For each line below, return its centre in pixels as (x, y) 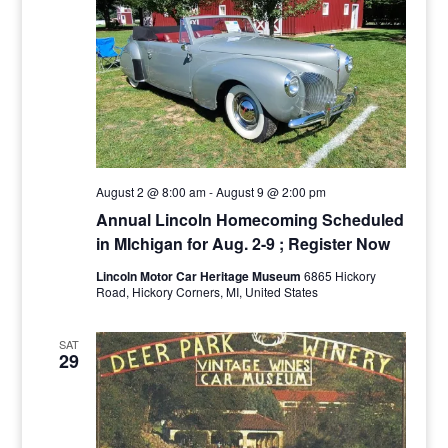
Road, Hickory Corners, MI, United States (206, 291)
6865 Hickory (339, 275)
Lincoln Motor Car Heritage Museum (199, 275)
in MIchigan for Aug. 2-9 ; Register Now (242, 243)
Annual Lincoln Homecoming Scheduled (249, 219)
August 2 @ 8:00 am (150, 191)
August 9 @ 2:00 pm (270, 191)
